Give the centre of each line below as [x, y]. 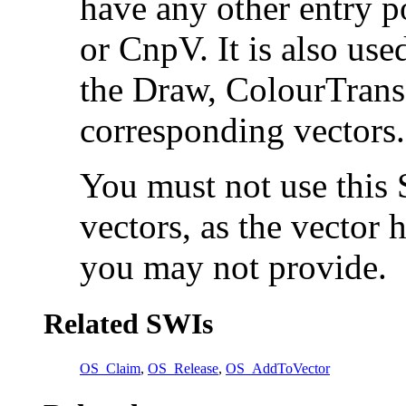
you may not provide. [233, 267]
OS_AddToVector [278, 369]
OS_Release [183, 369]
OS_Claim [110, 369]
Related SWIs [128, 324]
